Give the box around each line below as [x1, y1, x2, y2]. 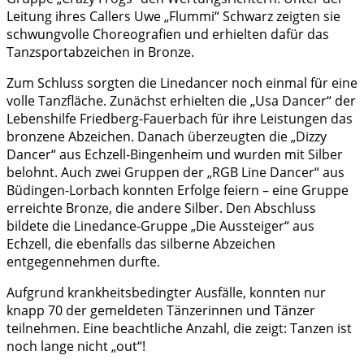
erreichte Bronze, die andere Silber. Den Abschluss [6, 198, 316, 217]
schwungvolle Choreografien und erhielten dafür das [6, 24, 329, 43]
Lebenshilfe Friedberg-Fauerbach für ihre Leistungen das [6, 109, 353, 128]
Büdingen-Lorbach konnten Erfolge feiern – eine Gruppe [6, 180, 349, 199]
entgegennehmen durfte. [6, 252, 160, 271]
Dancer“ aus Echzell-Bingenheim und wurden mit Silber [6, 145, 343, 163]
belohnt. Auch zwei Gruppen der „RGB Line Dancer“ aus [6, 162, 344, 181]
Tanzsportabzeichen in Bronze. [6, 42, 194, 61]
